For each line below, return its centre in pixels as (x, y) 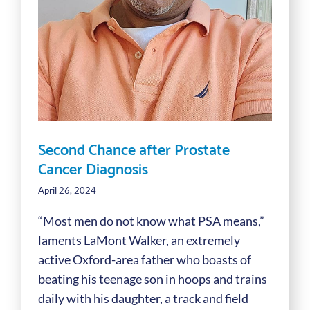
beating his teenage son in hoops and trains (152, 279)
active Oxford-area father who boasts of (144, 259)
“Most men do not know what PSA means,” (151, 220)
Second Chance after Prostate (134, 147)
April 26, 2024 (67, 190)
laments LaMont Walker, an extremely (139, 240)
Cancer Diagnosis (93, 167)
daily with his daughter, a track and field (143, 298)
